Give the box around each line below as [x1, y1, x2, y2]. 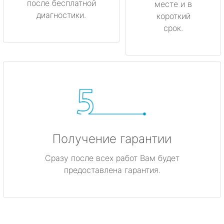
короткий [156, 11, 190, 21]
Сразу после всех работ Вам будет [44, 152, 179, 163]
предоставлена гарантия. [63, 164, 160, 175]
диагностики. [36, 9, 86, 20]
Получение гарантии [52, 131, 171, 146]
